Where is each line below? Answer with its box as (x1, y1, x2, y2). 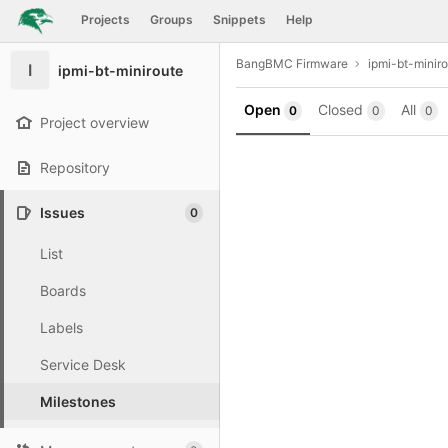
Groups (149, 12, 193, 27)
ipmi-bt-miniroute (58, 61, 183, 79)
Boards (40, 282, 86, 299)
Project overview (40, 114, 149, 131)
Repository (40, 159, 110, 176)
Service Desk (40, 356, 126, 373)
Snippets (212, 12, 266, 27)
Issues (40, 204, 85, 221)
